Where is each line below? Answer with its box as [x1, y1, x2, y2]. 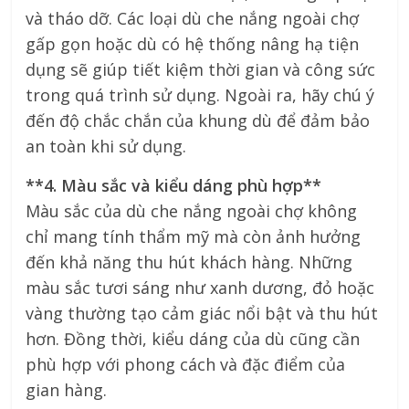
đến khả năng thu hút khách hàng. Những [26, 250, 353, 273]
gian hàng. [26, 378, 108, 401]
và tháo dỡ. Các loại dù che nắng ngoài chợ [26, 6, 360, 29]
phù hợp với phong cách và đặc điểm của [26, 352, 346, 375]
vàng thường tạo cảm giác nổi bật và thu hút [26, 301, 379, 324]
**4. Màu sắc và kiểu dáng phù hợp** [26, 173, 322, 196]
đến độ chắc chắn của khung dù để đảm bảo [26, 109, 371, 131]
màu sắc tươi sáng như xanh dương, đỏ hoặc [26, 276, 375, 299]
